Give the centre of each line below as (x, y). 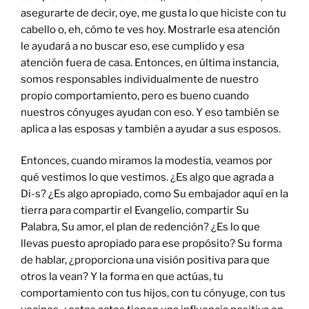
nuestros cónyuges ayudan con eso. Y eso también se (150, 112)
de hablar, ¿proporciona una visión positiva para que (145, 260)
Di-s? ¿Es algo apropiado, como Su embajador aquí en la (154, 194)
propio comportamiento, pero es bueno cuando (135, 96)
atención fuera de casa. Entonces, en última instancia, (150, 62)
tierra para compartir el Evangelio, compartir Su (135, 211)
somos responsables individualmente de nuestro (140, 79)
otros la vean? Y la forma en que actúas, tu (122, 277)
